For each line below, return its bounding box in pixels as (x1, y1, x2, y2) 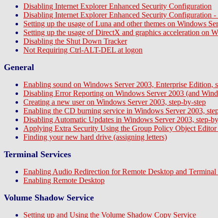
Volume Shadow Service (4, 193, 94, 202)
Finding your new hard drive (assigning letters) (23, 133, 167, 141)
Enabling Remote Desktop (23, 176, 105, 184)
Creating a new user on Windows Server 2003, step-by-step (23, 98, 206, 106)
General (4, 62, 34, 72)
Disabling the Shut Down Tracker (23, 37, 127, 45)
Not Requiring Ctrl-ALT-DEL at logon (23, 46, 143, 54)
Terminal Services (4, 149, 71, 159)
